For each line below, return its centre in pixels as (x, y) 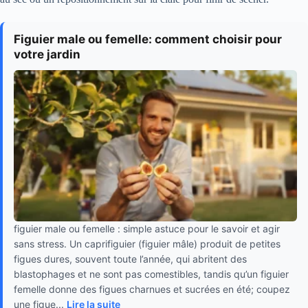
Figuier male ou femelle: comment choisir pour (148, 39)
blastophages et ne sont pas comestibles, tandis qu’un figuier (151, 274)
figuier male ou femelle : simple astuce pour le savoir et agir (147, 228)
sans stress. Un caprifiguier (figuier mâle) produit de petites (147, 243)
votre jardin (47, 54)
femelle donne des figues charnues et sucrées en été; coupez (152, 289)
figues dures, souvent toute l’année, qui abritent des (130, 258)
